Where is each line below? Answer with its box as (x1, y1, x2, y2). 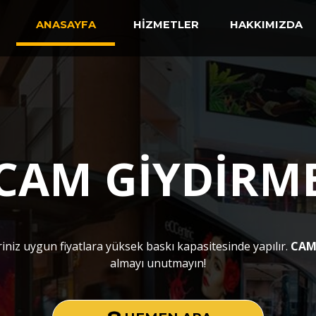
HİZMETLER (133, 18, 199, 31)
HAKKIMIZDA (229, 18, 303, 31)
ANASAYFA (35, 18, 96, 31)
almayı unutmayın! (110, 255, 206, 271)
